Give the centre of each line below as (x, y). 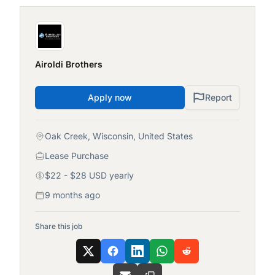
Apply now (110, 97)
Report (219, 97)
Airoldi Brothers (69, 64)
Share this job (59, 226)
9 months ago (72, 195)
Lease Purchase (77, 156)
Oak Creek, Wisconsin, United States (119, 136)
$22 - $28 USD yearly (89, 175)
